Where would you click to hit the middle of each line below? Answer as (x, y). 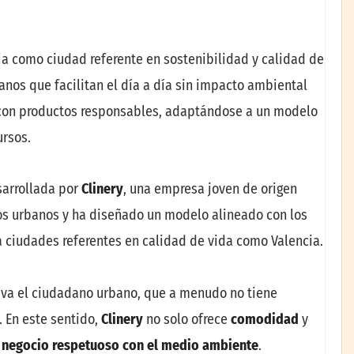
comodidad (265, 319)
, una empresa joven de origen (210, 189)
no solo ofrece (187, 319)
